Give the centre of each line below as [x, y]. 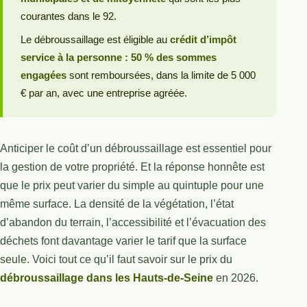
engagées [43, 75]
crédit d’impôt [203, 39]
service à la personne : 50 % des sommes [118, 57]
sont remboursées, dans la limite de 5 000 [161, 75]
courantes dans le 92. [68, 16]
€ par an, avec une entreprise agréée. [103, 93]
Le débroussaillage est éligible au [95, 39]
